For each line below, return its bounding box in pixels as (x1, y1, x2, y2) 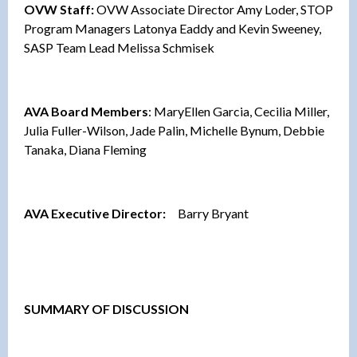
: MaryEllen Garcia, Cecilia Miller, (148, 103, 329, 119)
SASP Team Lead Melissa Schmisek (24, 39, 214, 55)
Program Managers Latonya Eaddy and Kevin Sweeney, (24, 20, 321, 36)
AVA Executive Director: (24, 205, 166, 221)
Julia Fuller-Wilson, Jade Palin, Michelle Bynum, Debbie (24, 122, 324, 138)
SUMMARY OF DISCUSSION (24, 300, 189, 316)
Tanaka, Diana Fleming (24, 141, 147, 157)
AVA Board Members (24, 103, 148, 119)
